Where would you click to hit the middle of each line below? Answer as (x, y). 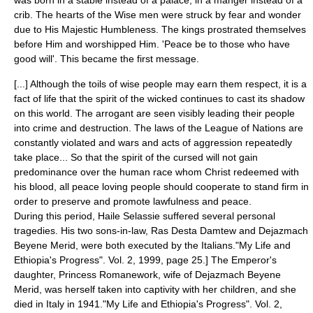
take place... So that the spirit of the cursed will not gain (136, 157)
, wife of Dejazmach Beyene (219, 275)
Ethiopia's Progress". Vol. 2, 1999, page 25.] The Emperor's (145, 260)
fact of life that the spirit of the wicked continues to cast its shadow (159, 99)
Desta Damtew (204, 231)
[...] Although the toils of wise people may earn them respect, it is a (160, 84)
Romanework (129, 275)
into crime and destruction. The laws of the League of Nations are (159, 128)
